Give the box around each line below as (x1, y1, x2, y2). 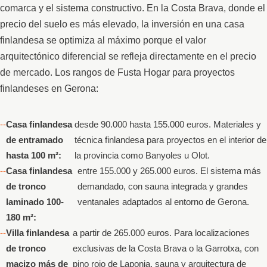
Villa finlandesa (6, 228, 69, 238)
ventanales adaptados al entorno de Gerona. (77, 197, 249, 207)
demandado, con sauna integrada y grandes (77, 181, 248, 192)
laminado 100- (6, 197, 64, 207)
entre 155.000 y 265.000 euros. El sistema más (77, 166, 261, 176)
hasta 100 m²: (6, 150, 61, 161)
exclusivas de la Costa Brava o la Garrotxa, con (72, 243, 259, 254)
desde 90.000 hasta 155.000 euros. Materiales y (74, 119, 261, 130)
